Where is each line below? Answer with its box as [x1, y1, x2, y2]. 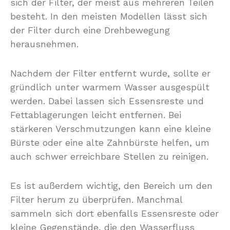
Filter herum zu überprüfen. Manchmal [10, 194, 182, 205]
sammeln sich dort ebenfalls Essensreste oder [10, 208, 219, 219]
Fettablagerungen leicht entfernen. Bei [10, 109, 181, 120]
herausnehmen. [10, 39, 79, 49]
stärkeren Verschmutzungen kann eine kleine [10, 123, 211, 134]
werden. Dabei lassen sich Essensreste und [10, 95, 204, 106]
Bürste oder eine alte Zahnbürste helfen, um [10, 137, 209, 148]
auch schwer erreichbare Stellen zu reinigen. [10, 151, 208, 162]
